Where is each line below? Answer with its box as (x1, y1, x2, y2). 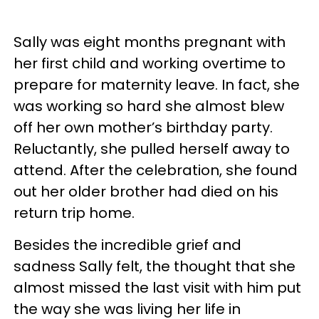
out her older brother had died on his (14, 182, 278, 202)
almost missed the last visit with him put (14, 278, 301, 298)
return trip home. (14, 203, 135, 223)
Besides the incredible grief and (14, 235, 241, 255)
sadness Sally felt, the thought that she (14, 256, 296, 276)
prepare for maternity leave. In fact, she (14, 75, 300, 95)
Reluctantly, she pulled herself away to (14, 139, 290, 159)
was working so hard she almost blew (14, 96, 284, 116)
